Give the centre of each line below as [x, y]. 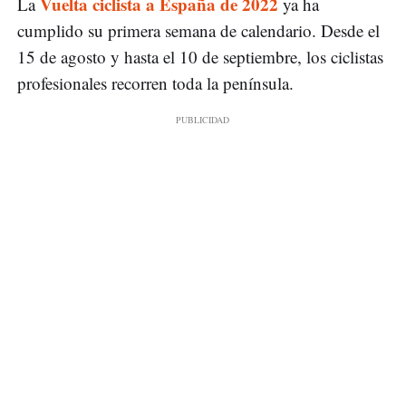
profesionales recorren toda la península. [158, 83]
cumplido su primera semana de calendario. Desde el [198, 31]
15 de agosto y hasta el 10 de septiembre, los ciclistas [200, 57]
